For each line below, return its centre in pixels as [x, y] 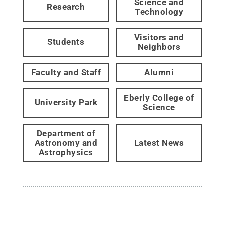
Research [66, 7]
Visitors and [159, 37]
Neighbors [159, 46]
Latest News [159, 142]
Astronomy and [66, 142]
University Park [66, 103]
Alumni [159, 72]
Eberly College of [159, 98]
